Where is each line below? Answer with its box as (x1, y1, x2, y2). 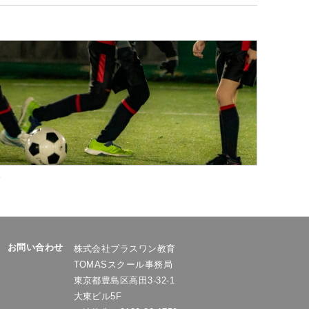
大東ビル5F (73, 291, 122, 301)
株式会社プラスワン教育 (73, 243, 176, 254)
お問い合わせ (7, 242, 63, 252)
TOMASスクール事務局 (73, 259, 173, 270)
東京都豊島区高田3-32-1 (73, 275, 175, 286)
